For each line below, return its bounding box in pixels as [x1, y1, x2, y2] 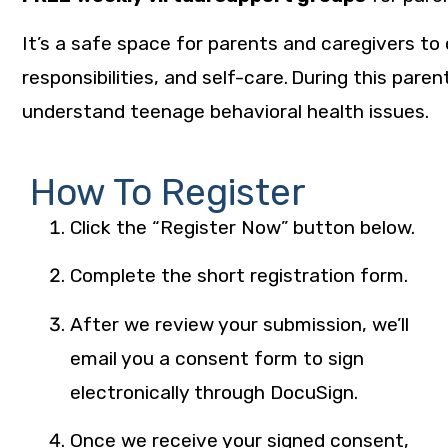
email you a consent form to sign [70, 346, 364, 370]
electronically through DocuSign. [70, 380, 358, 404]
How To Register [30, 169, 306, 214]
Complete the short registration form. [70, 264, 408, 288]
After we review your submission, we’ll [70, 312, 409, 336]
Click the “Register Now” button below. [70, 215, 415, 239]
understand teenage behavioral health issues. [22, 100, 432, 124]
